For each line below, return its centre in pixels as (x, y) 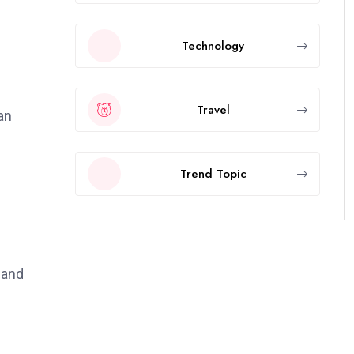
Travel (213, 109)
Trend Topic (213, 173)
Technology (213, 45)
